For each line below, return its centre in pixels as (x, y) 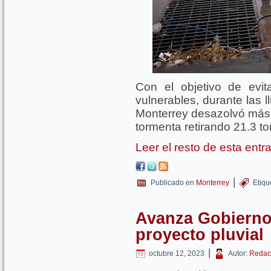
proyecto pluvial (200, 234)
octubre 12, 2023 (177, 253)
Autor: (238, 253)
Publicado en (172, 183)
